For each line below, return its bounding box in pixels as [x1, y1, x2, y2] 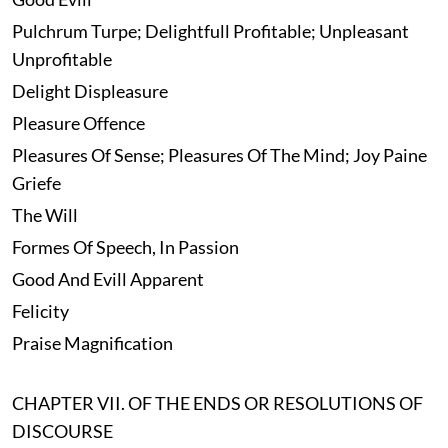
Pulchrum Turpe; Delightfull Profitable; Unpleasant [11, 20, 409, 43]
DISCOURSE [11, 420, 113, 443]
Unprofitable [11, 48, 112, 71]
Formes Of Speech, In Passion [11, 236, 239, 259]
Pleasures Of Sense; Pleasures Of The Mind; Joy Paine [11, 144, 427, 167]
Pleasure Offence [11, 112, 145, 135]
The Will [11, 204, 78, 227]
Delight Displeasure [11, 80, 168, 103]
